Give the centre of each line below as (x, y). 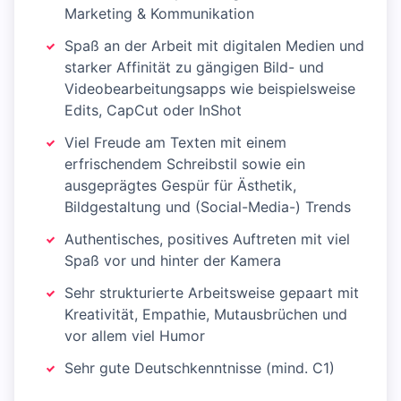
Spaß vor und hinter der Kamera (173, 261)
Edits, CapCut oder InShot (153, 111)
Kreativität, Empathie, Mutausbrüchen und (206, 315)
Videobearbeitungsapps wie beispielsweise (210, 89)
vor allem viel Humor (135, 336)
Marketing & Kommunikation (159, 14)
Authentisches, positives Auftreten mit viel (207, 239)
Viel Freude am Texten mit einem (175, 143)
